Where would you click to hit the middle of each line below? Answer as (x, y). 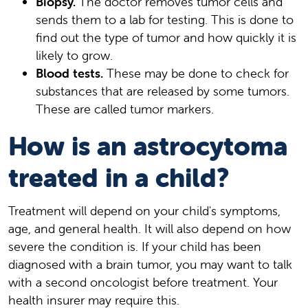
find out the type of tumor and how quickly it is (166, 37)
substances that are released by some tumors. (163, 91)
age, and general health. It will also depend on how (150, 228)
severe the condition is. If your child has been (135, 246)
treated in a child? (119, 177)
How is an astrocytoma (148, 146)
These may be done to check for (196, 73)
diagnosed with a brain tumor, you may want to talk (150, 264)
